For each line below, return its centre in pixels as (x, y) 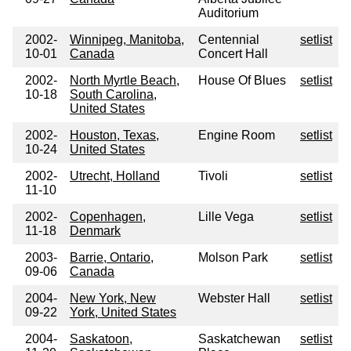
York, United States (123, 313)
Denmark (95, 231)
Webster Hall (234, 299)
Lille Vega (226, 217)
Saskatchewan (239, 339)
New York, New (113, 299)
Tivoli (213, 176)
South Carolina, (113, 95)
